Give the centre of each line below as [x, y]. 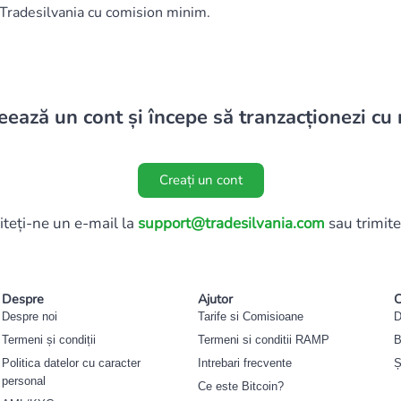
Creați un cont [200, 179]
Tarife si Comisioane [251, 316]
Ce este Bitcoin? [241, 386]
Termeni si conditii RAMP [264, 339]
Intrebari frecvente [245, 363]
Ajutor [216, 299]
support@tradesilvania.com [231, 223]
